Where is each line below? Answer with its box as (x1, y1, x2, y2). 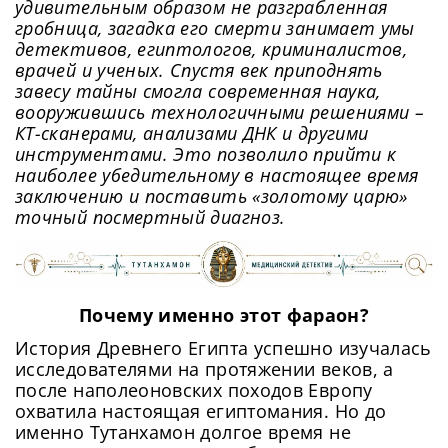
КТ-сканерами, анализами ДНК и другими (15, 121, 369, 146)
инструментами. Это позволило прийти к (15, 142, 397, 167)
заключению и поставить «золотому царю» (15, 184, 408, 209)
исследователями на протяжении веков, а (15, 356, 394, 381)
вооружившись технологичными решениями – (15, 100, 425, 125)
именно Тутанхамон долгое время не (15, 419, 351, 444)
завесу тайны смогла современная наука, (15, 79, 381, 104)
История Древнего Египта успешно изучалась (15, 335, 432, 360)
